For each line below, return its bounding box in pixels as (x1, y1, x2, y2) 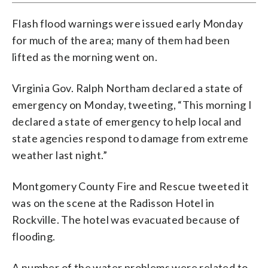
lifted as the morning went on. (12, 50, 157, 63)
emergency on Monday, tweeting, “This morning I (12, 98, 252, 111)
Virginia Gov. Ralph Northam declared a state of (12, 81, 243, 95)
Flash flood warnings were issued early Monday (12, 16, 243, 30)
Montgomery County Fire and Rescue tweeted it (12, 179, 249, 193)
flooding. (12, 229, 56, 243)
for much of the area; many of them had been (12, 33, 230, 47)
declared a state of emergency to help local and (12, 114, 242, 128)
